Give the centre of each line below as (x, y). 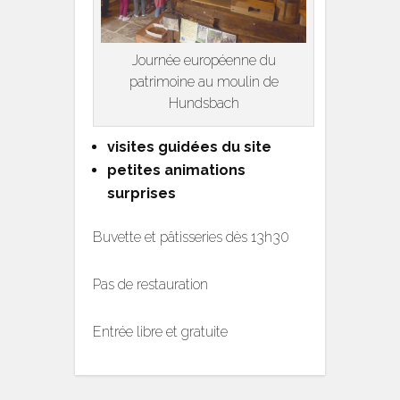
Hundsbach (204, 103)
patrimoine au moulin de (204, 81)
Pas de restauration (150, 284)
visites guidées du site (189, 146)
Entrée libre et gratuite (160, 331)
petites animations (176, 170)
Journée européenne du (204, 60)
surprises (142, 193)
